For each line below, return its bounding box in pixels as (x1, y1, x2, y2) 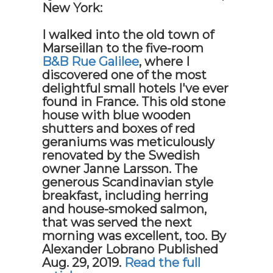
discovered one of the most (42, 68, 207, 82)
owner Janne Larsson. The (42, 161, 198, 176)
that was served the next (42, 215, 193, 230)
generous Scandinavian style (42, 175, 214, 190)
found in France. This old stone (42, 94, 226, 109)
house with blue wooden (42, 108, 191, 122)
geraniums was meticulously (42, 135, 215, 149)
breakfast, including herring (42, 188, 209, 203)
